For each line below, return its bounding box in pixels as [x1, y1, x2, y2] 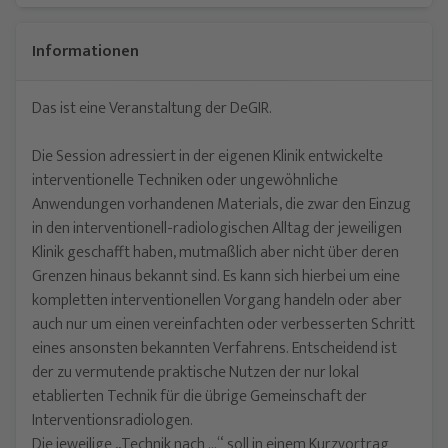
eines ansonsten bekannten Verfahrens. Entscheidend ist [32, 335, 397, 362]
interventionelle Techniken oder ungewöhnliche [32, 167, 338, 194]
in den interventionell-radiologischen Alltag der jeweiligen [32, 215, 402, 242]
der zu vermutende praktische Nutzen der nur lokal [32, 359, 359, 386]
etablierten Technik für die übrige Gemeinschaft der [32, 383, 367, 410]
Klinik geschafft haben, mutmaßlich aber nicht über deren [32, 239, 399, 266]
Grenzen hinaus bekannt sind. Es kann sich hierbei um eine [32, 263, 400, 290]
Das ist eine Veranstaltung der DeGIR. [32, 95, 272, 122]
